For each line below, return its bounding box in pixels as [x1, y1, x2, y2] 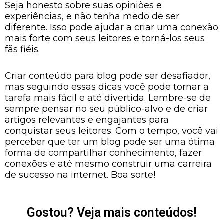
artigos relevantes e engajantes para [5, 114, 169, 125]
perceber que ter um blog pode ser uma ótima [5, 136, 215, 147]
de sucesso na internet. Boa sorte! [5, 169, 155, 180]
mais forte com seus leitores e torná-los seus [5, 32, 205, 44]
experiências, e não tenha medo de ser [5, 10, 179, 22]
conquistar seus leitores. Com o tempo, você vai [5, 125, 218, 136]
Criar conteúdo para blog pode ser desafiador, [5, 70, 210, 81]
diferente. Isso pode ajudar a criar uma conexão [5, 21, 218, 33]
